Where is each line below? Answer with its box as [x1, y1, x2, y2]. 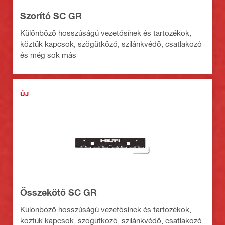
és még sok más [20, 50, 76, 60]
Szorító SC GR [20, 10, 82, 22]
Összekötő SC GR [20, 187, 97, 198]
